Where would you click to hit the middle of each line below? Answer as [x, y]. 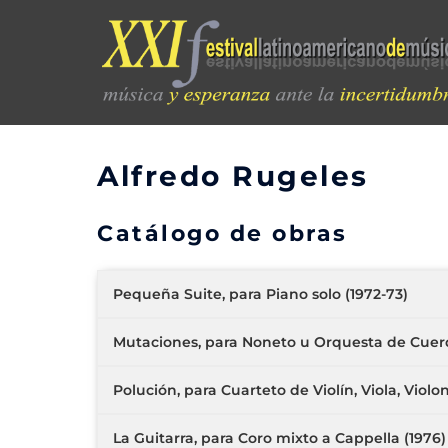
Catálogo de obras [222, 233]
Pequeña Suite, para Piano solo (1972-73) [260, 294]
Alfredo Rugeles [233, 176]
